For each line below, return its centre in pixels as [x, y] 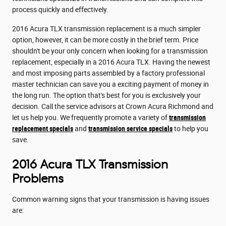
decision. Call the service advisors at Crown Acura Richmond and [113, 106]
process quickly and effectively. [60, 9]
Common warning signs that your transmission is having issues [111, 199]
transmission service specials [130, 128]
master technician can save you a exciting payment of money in [110, 84]
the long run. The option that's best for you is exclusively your [106, 95]
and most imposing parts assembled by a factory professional [108, 73]
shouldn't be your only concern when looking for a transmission [110, 51]
